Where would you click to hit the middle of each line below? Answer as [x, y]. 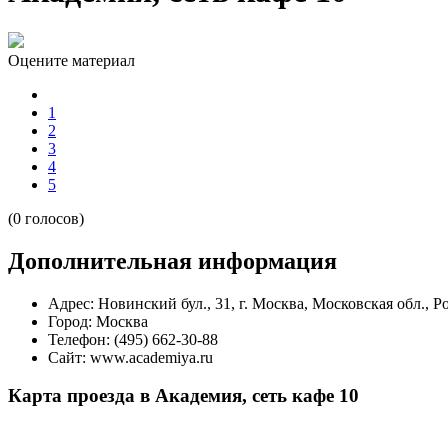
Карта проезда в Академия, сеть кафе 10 [183, 396]
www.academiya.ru [151, 357]
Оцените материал [71, 60]
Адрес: [71, 303]
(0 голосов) [46, 218]
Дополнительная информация [172, 260]
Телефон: [79, 339]
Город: [70, 321]
